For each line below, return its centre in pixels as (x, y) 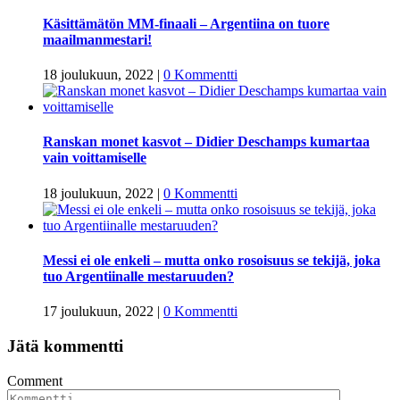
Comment (35, 380)
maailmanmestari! (97, 39)
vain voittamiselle (95, 158)
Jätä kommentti (65, 346)
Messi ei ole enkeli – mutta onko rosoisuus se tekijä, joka (212, 260)
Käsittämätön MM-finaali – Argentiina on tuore (186, 23)
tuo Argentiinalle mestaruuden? (138, 276)
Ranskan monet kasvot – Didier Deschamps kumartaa (206, 142)
